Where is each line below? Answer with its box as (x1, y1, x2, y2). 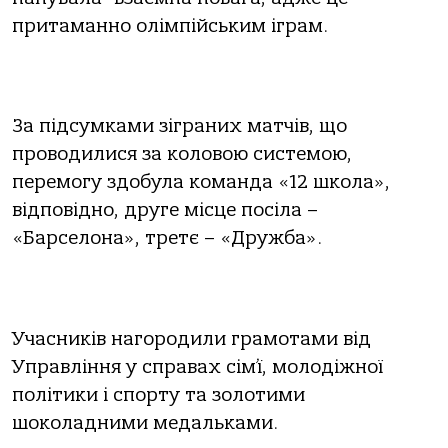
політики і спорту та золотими (12, 384, 305, 407)
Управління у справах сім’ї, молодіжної (12, 356, 383, 379)
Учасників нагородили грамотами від (12, 328, 371, 351)
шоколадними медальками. (12, 412, 278, 435)
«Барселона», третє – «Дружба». (12, 227, 322, 250)
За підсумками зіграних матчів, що (12, 115, 347, 138)
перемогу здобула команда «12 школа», (12, 171, 390, 194)
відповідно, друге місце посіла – (12, 199, 318, 222)
